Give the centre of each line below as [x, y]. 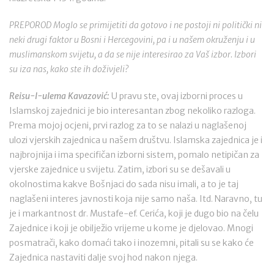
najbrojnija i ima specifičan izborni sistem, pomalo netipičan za [134, 155]
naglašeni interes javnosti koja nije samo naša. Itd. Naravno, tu [136, 199]
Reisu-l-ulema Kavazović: [59, 96]
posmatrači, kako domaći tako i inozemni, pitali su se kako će [131, 243]
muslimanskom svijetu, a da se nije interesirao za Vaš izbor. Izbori [133, 54]
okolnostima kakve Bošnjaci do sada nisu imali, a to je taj [124, 184]
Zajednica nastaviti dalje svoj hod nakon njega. [103, 257]
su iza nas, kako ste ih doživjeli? [69, 69]
